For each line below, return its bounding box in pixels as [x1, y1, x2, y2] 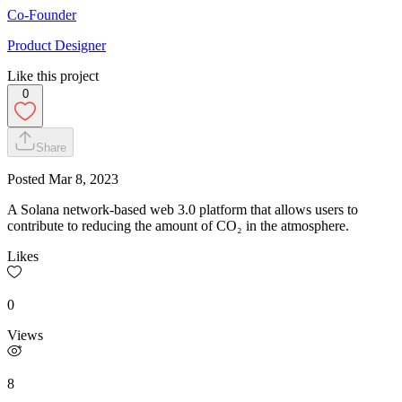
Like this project [7, 67, 99, 83]
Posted [7, 170, 48, 187]
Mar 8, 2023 [48, 170, 118, 187]
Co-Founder [7, 6, 76, 22]
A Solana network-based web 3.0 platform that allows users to [7, 201, 358, 217]
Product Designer [7, 37, 106, 53]
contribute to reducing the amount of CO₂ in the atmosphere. [7, 217, 349, 233]
